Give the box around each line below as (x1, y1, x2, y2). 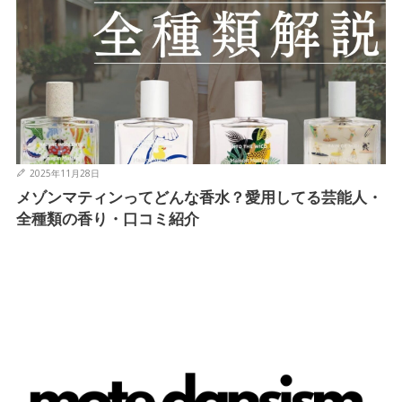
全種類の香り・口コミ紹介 (15, 207, 199, 229)
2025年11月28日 (29, 166, 100, 179)
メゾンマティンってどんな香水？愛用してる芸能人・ (15, 186, 382, 207)
